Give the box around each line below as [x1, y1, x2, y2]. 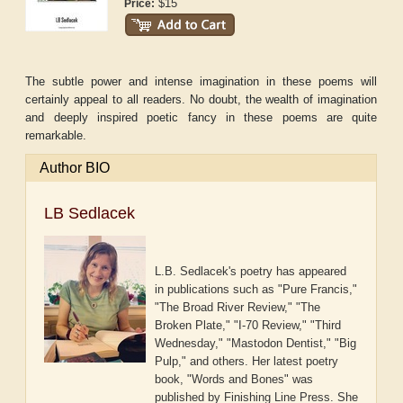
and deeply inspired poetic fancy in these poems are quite [25, 111, 378, 125]
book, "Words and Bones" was [155, 372, 314, 387]
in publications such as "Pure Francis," [155, 282, 358, 297]
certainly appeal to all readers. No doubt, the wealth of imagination [25, 93, 378, 107]
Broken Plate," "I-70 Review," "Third [155, 318, 342, 333]
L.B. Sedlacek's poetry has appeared [155, 264, 347, 279]
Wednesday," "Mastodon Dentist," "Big [155, 336, 357, 351]
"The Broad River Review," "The [155, 300, 321, 315]
